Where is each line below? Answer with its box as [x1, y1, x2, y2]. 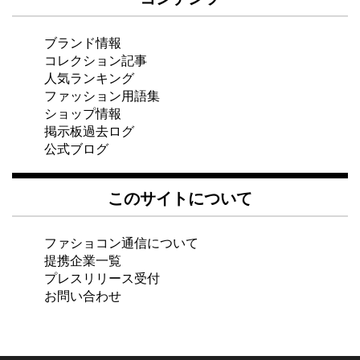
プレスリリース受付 [44, 267, 160, 287]
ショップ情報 [44, 102, 121, 122]
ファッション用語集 [44, 84, 160, 104]
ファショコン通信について [44, 231, 198, 252]
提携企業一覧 [44, 249, 121, 269]
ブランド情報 [44, 31, 121, 51]
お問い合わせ [44, 284, 121, 305]
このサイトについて [108, 184, 252, 209]
